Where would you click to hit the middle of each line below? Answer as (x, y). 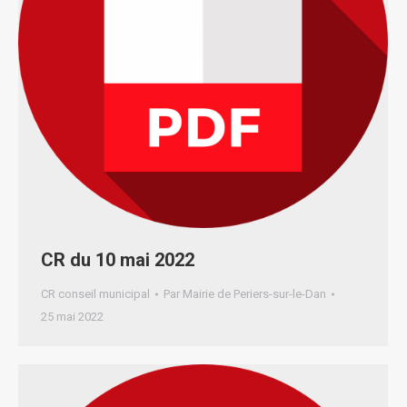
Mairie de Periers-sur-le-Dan (254, 294)
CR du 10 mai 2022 (118, 260)
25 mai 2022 (72, 317)
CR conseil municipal (95, 294)
